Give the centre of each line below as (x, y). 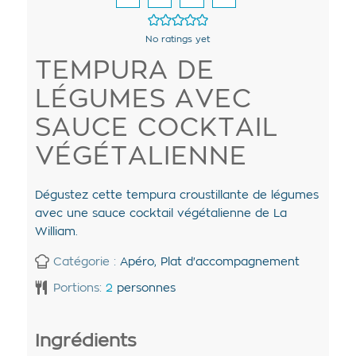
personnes (146, 288)
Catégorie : (86, 262)
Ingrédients (85, 341)
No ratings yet (178, 39)
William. (56, 232)
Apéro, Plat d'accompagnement (209, 262)
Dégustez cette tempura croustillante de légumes (176, 195)
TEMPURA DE (124, 70)
